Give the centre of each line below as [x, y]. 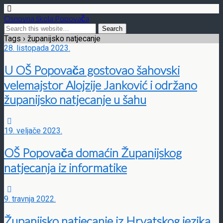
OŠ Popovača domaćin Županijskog [93, 152]
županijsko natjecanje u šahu [75, 99]
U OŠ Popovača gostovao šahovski [92, 70]
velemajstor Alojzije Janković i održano [101, 85]
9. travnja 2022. [30, 199]
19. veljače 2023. [33, 130]
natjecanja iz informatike [65, 167]
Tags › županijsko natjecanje [52, 39]
